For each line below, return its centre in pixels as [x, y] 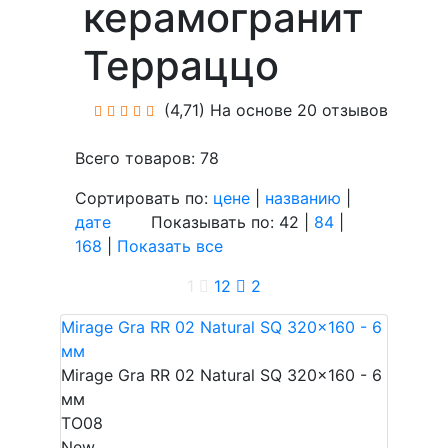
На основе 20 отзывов [296, 110]
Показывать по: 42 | [212, 222]
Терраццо [181, 65]
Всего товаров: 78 [147, 158]
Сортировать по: [144, 198]
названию [303, 198]
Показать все [170, 246]
